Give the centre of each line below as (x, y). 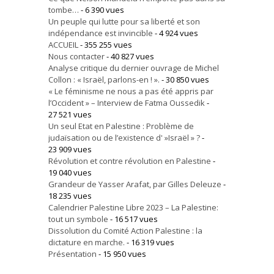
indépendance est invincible (101, 33)
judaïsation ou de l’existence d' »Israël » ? (124, 138)
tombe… (64, 10)
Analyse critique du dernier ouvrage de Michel (134, 68)
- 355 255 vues (105, 45)
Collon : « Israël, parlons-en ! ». (104, 80)
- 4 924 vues (176, 33)
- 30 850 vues (184, 80)
